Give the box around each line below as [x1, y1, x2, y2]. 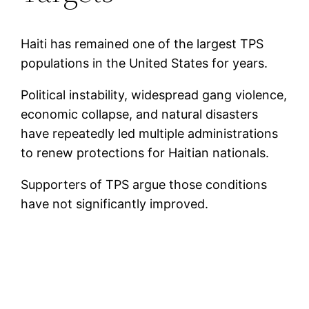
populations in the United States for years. [21, 56, 268, 71]
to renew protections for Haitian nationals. [21, 146, 270, 161]
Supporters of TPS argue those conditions [21, 177, 268, 192]
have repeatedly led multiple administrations [21, 126, 279, 141]
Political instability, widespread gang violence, [21, 88, 288, 103]
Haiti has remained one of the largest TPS [21, 37, 264, 52]
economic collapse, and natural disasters [21, 107, 259, 122]
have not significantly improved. [21, 197, 209, 212]
